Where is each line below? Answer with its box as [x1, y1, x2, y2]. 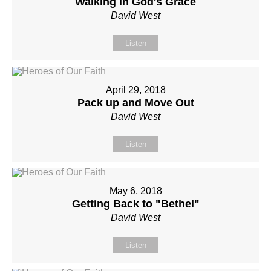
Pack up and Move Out [77, 97, 194, 109]
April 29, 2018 [105, 85, 166, 95]
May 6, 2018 [109, 186, 162, 196]
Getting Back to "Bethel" [71, 198, 200, 210]
